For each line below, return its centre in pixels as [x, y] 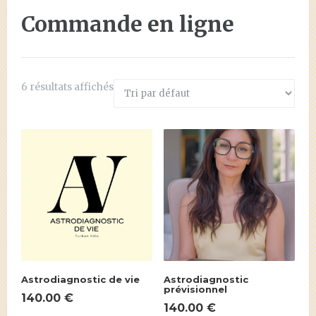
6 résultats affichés [67, 87]
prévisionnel [195, 290]
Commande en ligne [128, 24]
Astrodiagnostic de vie [80, 280]
